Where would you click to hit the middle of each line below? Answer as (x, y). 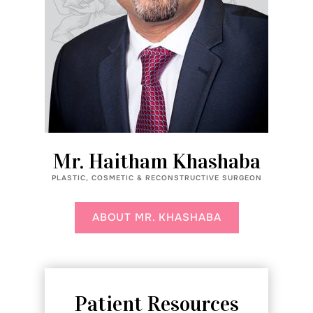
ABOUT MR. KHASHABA (156, 217)
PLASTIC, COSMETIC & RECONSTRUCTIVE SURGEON (156, 178)
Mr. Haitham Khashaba (156, 161)
